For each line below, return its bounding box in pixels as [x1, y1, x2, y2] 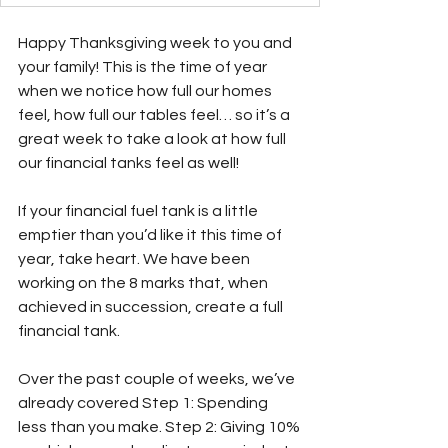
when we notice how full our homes [18, 82, 275, 99]
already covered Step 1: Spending [18, 394, 271, 411]
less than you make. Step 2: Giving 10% [18, 418, 300, 435]
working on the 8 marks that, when [18, 274, 271, 291]
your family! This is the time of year [18, 58, 270, 75]
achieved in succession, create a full [18, 298, 286, 315]
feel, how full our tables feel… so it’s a [18, 106, 293, 123]
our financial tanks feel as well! [18, 154, 239, 171]
